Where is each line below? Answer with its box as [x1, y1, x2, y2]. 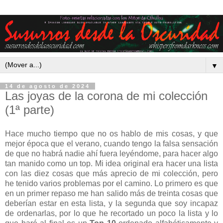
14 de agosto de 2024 [5, 83, 90, 90]
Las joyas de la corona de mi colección [5, 89, 208, 103]
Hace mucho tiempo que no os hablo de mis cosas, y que [5, 129, 218, 138]
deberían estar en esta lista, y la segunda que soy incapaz [5, 199, 218, 208]
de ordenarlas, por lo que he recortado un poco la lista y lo [5, 209, 218, 218]
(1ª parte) [5, 103, 54, 117]
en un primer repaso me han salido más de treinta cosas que [5, 189, 218, 198]
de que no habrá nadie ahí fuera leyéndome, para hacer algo [5, 149, 218, 158]
